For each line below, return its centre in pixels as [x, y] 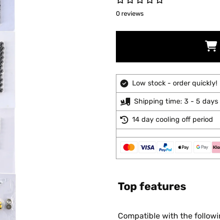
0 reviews [130, 14]
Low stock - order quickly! [175, 83]
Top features [152, 186]
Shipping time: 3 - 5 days [176, 101]
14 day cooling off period [173, 120]
